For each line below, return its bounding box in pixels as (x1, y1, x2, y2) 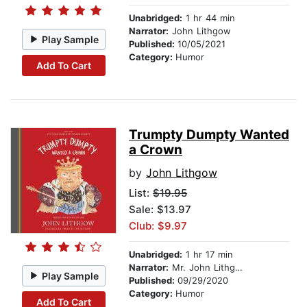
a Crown (129, 142, 182, 158)
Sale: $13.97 (129, 203, 191, 217)
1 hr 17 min (182, 249, 233, 260)
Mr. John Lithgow (169, 262, 235, 273)
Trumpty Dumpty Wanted (129, 127, 289, 143)
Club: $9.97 (129, 219, 187, 233)
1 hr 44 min (182, 12, 235, 24)
